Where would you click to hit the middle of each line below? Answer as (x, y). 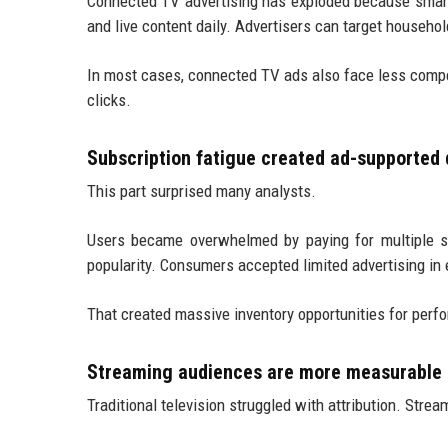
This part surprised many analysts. (201, 190)
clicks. (109, 99)
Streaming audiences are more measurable (264, 371)
